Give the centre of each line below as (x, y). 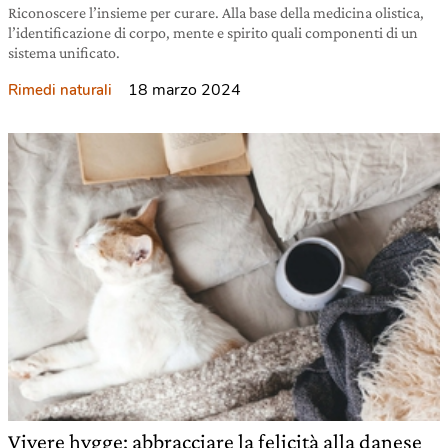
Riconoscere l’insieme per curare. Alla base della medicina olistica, (216, 13)
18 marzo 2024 (184, 90)
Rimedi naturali (60, 90)
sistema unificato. (64, 53)
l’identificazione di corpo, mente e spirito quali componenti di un (213, 33)
